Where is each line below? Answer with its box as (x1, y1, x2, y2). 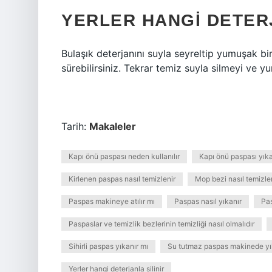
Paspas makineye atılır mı (69, 197, 155, 206)
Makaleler (89, 120, 136, 132)
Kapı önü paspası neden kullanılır (69, 152, 180, 161)
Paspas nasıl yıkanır (174, 197, 242, 206)
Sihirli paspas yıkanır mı (69, 242, 148, 251)
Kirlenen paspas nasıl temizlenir (69, 174, 175, 183)
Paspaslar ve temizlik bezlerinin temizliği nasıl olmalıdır (69, 219, 254, 228)
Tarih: (61, 120, 89, 132)
